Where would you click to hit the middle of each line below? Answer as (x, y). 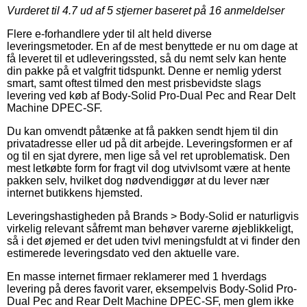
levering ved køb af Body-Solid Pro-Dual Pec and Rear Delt (151, 95)
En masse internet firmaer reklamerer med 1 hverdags (137, 276)
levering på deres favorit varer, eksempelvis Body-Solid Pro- (152, 288)
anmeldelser (253, 10)
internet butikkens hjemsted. (75, 193)
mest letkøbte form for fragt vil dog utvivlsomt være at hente (149, 168)
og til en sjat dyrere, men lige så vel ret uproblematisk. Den (148, 156)
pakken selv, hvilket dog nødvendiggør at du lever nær (138, 180)
